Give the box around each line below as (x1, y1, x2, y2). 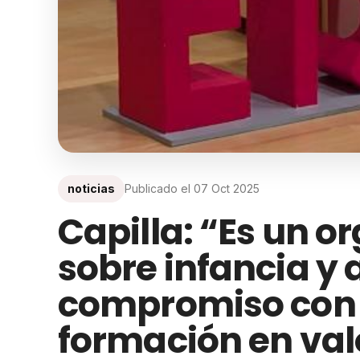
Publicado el (125, 182, 194, 195)
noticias (67, 182, 115, 195)
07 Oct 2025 (194, 182, 260, 195)
